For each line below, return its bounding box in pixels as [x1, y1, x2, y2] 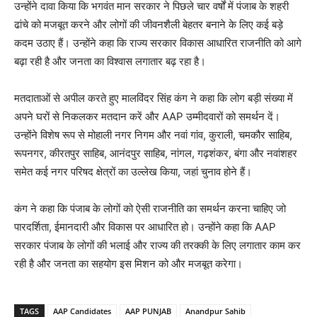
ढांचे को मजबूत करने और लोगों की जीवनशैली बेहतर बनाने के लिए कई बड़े [14, 18, 283, 32]
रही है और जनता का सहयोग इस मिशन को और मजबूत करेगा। [14, 257, 243, 271]
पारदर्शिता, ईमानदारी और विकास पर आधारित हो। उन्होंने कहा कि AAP [14, 220, 276, 234]
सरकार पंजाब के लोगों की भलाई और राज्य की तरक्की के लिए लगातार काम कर [14, 238, 301, 253]
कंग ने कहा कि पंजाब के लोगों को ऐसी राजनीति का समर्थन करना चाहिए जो [14, 202, 286, 216]
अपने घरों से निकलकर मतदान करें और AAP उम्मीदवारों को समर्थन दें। [14, 110, 280, 124]
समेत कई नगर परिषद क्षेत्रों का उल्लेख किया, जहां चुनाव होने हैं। [14, 165, 252, 179]
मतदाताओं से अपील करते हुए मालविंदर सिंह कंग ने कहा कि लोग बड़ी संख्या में [14, 91, 293, 105]
